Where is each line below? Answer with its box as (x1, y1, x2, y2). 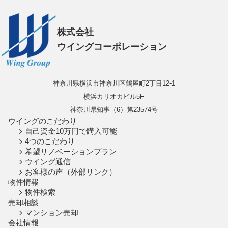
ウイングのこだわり (8, 117, 77, 126)
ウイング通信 (25, 158, 71, 166)
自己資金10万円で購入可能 (25, 127, 117, 136)
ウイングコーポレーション (56, 42, 167, 52)
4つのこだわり (25, 137, 75, 146)
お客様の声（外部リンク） (25, 168, 117, 177)
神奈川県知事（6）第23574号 (70, 106, 158, 114)
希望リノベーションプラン (25, 148, 117, 156)
